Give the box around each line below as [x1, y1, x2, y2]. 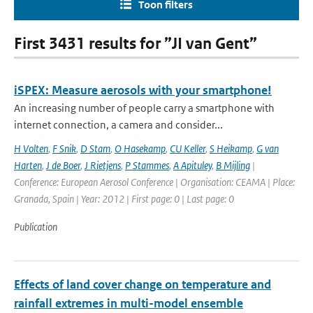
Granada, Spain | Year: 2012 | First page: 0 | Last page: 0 [14, 192, 234, 205]
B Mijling [216, 159, 250, 172]
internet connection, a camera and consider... [14, 118, 223, 131]
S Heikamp [210, 142, 252, 155]
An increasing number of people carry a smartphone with [14, 101, 275, 115]
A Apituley [173, 159, 212, 172]
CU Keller [170, 142, 205, 155]
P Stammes [125, 159, 169, 172]
